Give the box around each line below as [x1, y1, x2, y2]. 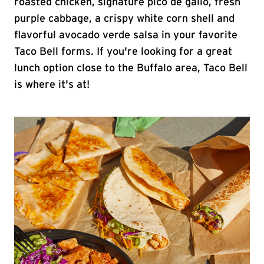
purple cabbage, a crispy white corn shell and [14, 14, 235, 24]
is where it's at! [14, 80, 90, 90]
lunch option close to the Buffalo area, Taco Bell [14, 63, 247, 74]
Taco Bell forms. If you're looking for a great [14, 47, 232, 57]
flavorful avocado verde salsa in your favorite [14, 30, 237, 41]
